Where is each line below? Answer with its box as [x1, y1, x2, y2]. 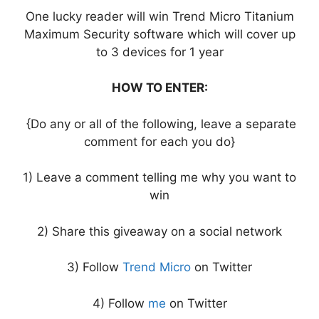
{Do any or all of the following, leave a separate [23, 116, 296, 131]
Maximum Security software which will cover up [23, 26, 296, 41]
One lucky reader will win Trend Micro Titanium [25, 9, 294, 23]
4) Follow [92, 296, 148, 310]
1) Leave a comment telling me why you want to [23, 170, 296, 185]
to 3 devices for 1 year [95, 44, 224, 59]
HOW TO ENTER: [111, 80, 208, 95]
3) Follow [67, 260, 122, 275]
